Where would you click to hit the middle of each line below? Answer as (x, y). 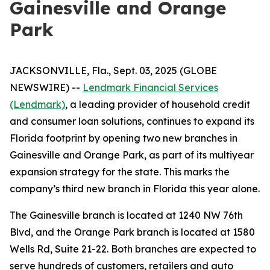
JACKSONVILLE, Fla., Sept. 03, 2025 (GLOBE (113, 71)
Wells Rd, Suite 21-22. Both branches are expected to (133, 249)
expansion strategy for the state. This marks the (120, 172)
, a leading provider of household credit (158, 104)
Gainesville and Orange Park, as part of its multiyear (132, 155)
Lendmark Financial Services (150, 87)
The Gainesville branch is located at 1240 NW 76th (126, 215)
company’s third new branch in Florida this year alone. (135, 189)
